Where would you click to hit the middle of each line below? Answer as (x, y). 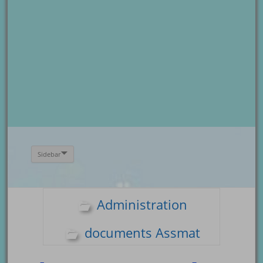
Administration (142, 205)
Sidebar (49, 154)
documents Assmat (142, 233)
